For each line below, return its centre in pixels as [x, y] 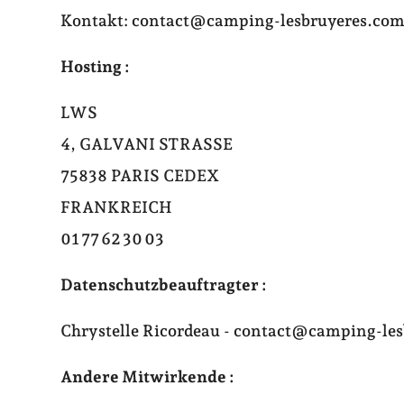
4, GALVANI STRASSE [147, 144]
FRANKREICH [117, 207]
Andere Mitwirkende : [148, 377]
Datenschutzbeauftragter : [164, 285]
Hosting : [96, 67]
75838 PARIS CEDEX [140, 176]
